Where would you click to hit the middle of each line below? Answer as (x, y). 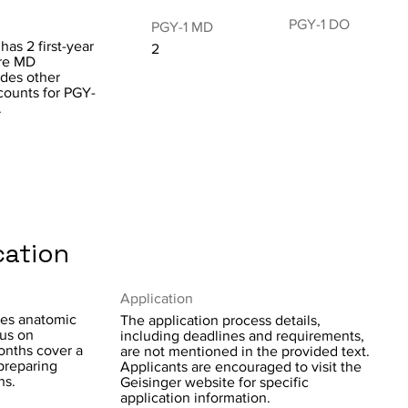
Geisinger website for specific (214, 382)
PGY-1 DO (319, 24)
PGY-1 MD (182, 27)
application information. (195, 398)
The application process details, (220, 320)
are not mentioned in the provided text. (245, 351)
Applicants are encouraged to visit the (241, 367)
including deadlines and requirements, (242, 336)
